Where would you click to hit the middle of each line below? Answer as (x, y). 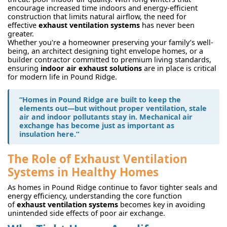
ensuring (24, 68)
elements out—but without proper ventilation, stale (113, 108)
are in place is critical (179, 68)
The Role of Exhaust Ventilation (98, 159)
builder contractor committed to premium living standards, (109, 59)
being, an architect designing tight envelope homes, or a (105, 51)
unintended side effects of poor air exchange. (86, 213)
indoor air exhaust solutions (91, 68)
